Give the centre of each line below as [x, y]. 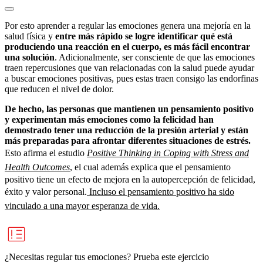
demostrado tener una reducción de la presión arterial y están [127, 130]
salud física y [30, 36]
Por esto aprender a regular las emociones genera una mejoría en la [128, 25]
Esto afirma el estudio [46, 153]
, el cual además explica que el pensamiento [150, 167]
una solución [30, 57]
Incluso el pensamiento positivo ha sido [161, 191]
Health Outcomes [37, 167]
